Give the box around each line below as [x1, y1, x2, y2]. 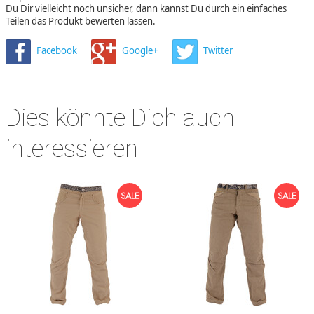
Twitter [203, 43, 233, 57]
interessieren [6, 134, 138, 163]
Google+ [122, 43, 158, 57]
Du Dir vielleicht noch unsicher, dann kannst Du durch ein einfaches [6, 1, 287, 15]
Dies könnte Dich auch [6, 103, 235, 132]
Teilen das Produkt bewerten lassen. [6, 14, 156, 27]
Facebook [36, 43, 77, 57]
